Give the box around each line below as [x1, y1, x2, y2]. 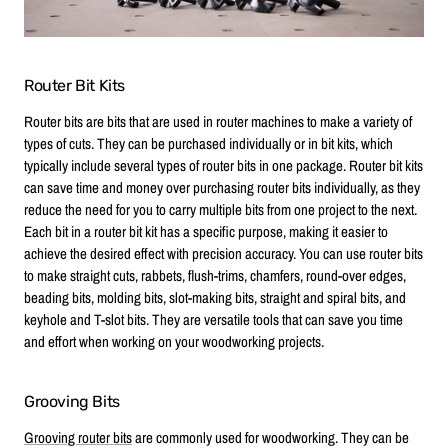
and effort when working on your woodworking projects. [24, 330, 324, 352]
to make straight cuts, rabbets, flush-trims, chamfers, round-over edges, [24, 264, 406, 286]
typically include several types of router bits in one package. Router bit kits [24, 154, 423, 176]
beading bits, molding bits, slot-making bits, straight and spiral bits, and [24, 286, 406, 308]
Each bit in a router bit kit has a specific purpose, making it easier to [24, 220, 388, 242]
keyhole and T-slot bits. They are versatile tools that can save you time [24, 308, 403, 330]
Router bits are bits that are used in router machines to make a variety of [24, 110, 412, 132]
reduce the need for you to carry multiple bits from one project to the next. [24, 198, 417, 220]
